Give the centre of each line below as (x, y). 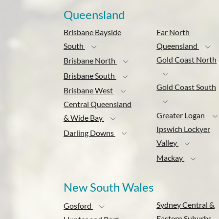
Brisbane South (90, 75)
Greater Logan (182, 115)
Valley (168, 143)
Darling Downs (89, 132)
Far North (173, 32)
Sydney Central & (186, 204)
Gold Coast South (186, 87)
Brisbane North (90, 61)
